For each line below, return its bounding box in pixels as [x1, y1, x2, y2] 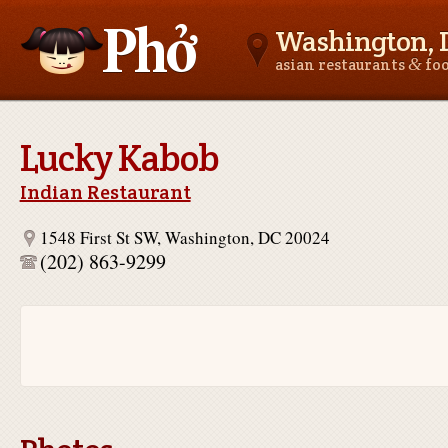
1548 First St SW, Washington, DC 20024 [39, 226, 330, 249]
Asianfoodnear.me [19, 112, 148, 135]
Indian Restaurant [19, 179, 191, 205]
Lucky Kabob [19, 134, 219, 182]
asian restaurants [274, 55, 408, 74]
